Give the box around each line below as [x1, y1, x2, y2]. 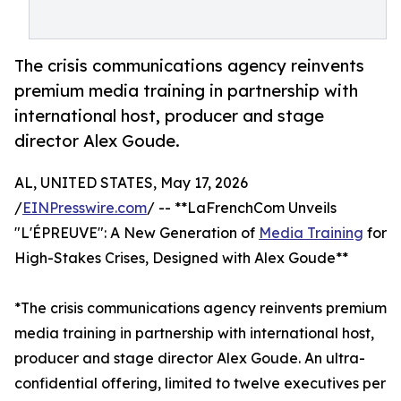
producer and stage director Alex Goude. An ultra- [14, 349, 365, 368]
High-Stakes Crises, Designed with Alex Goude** [14, 249, 348, 268]
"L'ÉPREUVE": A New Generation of [14, 224, 259, 243]
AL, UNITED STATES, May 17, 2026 [14, 174, 248, 192]
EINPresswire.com [22, 199, 147, 218]
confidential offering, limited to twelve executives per [14, 374, 386, 393]
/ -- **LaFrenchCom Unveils [147, 199, 337, 218]
